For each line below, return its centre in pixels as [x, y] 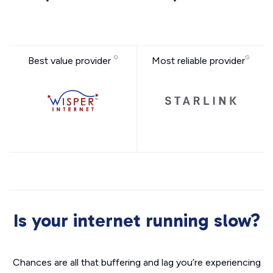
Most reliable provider [198, 61]
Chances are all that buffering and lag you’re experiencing [136, 262]
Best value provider [70, 61]
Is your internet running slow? [136, 221]
